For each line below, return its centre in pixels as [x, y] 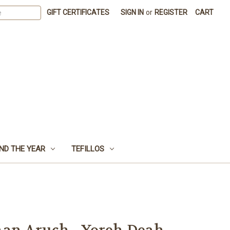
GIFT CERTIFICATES [78, 12]
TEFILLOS [88, 149]
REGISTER [171, 12]
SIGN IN [132, 12]
